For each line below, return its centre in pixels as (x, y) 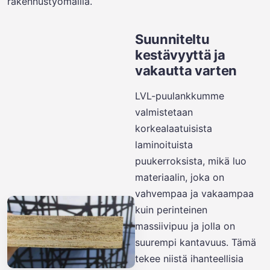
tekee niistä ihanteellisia (189, 259)
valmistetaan (164, 112)
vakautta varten (186, 71)
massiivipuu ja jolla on (185, 226)
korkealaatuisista (174, 128)
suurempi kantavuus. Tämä (196, 242)
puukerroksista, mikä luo (191, 161)
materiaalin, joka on (180, 177)
